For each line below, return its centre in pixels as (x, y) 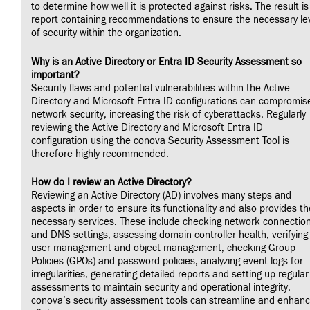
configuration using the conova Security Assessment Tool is (160, 140)
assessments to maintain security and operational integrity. (161, 288)
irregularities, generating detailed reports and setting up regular (170, 275)
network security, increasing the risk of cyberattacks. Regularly (168, 114)
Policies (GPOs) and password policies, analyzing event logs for (167, 262)
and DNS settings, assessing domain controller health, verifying (170, 235)
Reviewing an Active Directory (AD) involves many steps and (161, 196)
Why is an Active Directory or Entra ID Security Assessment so (166, 62)
